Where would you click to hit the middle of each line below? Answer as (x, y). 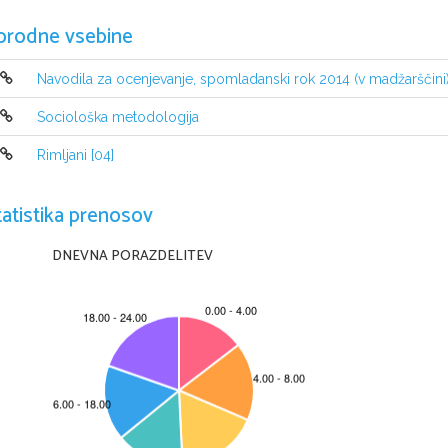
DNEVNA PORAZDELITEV (133, 256)
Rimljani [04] (75, 155)
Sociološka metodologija (118, 117)
